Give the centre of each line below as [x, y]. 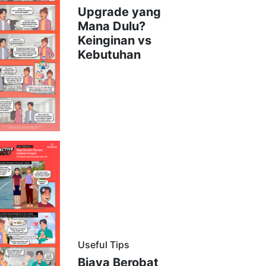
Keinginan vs [114, 41]
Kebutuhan [109, 55]
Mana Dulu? [111, 26]
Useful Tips [103, 244]
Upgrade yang [119, 12]
